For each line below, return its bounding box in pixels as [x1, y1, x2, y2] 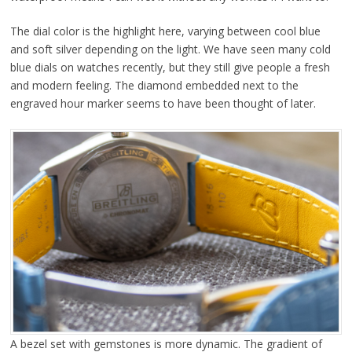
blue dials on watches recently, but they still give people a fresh [9, 59, 330, 75]
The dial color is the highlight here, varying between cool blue [9, 23, 321, 38]
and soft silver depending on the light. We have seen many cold [9, 41, 331, 57]
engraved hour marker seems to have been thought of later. [9, 95, 316, 111]
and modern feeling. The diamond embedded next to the [9, 77, 299, 93]
